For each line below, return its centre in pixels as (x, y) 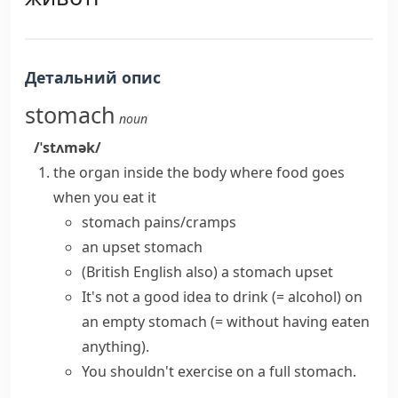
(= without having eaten (290, 322)
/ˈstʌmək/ (68, 147)
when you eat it (105, 197)
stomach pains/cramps (159, 222)
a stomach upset (277, 272)
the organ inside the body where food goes (199, 172)
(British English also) (150, 272)
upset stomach (152, 247)
